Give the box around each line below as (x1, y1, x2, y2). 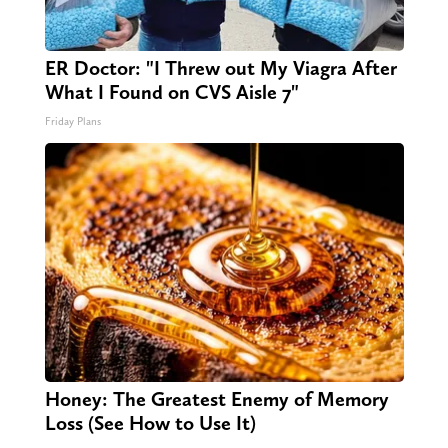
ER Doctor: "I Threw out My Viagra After (44, 56, 397, 81)
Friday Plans (44, 115, 101, 129)
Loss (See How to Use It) (44, 411, 256, 436)
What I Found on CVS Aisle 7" (44, 80, 299, 105)
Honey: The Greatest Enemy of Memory (44, 387, 389, 412)
